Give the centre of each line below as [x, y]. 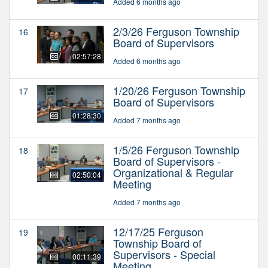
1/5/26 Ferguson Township [176, 149]
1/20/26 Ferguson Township [179, 90]
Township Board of [157, 243]
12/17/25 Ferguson [158, 231]
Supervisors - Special [164, 254]
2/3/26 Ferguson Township [176, 31]
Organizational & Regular [173, 172]
